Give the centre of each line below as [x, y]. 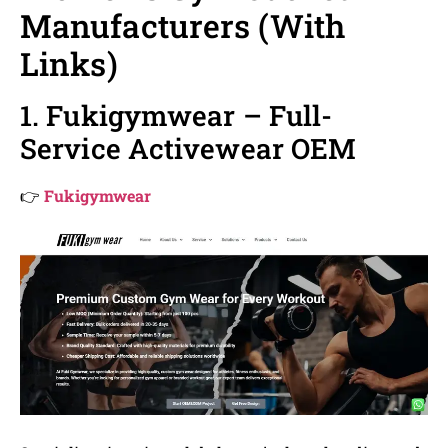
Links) [69, 63]
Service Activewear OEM [188, 148]
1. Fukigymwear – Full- [176, 115]
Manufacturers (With [182, 25]
